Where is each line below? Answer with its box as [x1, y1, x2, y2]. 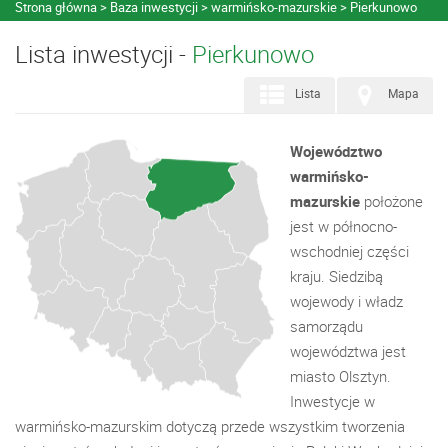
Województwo [290, 141, 382, 161]
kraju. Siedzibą [290, 266, 383, 286]
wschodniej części [290, 241, 409, 261]
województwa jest [290, 341, 406, 361]
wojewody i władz [290, 291, 403, 311]
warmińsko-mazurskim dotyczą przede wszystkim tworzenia [15, 416, 405, 436]
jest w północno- [290, 216, 397, 236]
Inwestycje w [290, 391, 375, 411]
